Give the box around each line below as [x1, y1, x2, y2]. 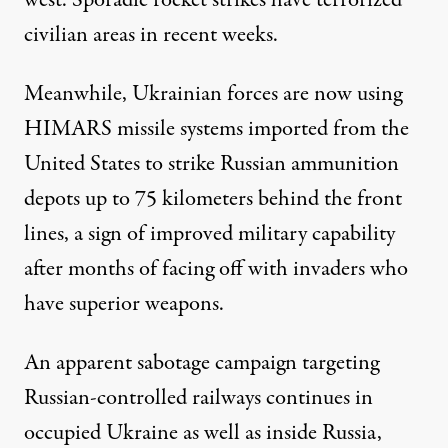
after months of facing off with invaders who [24, 252, 408, 285]
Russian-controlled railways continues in [24, 381, 373, 414]
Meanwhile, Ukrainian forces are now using [24, 77, 402, 110]
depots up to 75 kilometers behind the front [24, 182, 402, 215]
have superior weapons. [24, 287, 224, 320]
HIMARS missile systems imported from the [24, 112, 409, 145]
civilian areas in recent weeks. [24, 18, 278, 51]
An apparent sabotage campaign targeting [24, 346, 379, 379]
